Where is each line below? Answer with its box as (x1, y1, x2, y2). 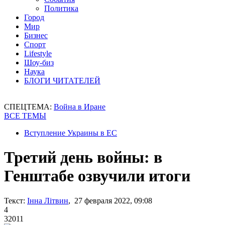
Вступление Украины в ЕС (24, 129, 117, 137)
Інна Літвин (27, 196, 68, 205)
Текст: (4, 196, 25, 205)
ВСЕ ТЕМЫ (4, 111, 46, 120)
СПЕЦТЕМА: (4, 102, 54, 111)
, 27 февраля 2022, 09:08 (68, 196, 152, 205)
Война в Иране (54, 102, 105, 111)
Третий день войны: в (4, 148, 162, 167)
